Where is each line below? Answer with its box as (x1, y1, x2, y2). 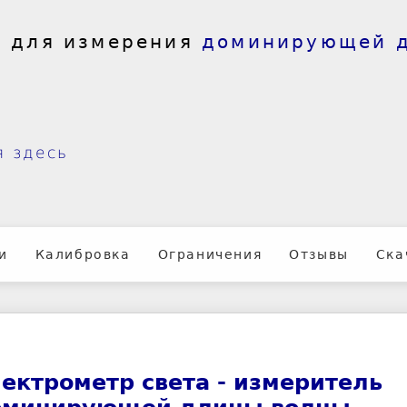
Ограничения (157, 246, 263, 262)
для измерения (3, 30, 202, 53)
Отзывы (289, 246, 349, 262)
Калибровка (35, 246, 131, 262)
